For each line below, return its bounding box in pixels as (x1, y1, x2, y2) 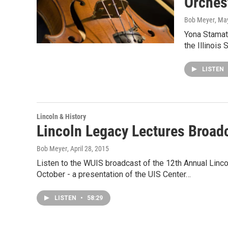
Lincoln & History (37, 112, 86, 121)
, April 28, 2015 (67, 145, 109, 153)
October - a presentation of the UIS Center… (37, 169, 191, 179)
